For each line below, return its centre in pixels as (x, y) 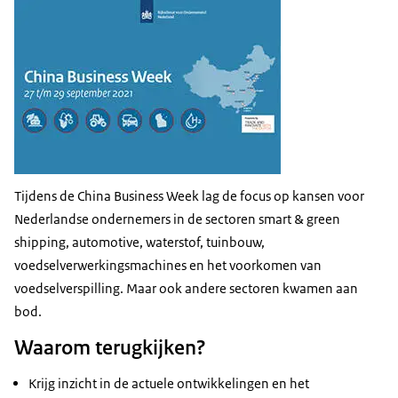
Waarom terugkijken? (110, 348)
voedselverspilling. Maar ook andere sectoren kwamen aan (186, 289)
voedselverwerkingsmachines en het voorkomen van (168, 266)
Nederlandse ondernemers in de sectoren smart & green (177, 219)
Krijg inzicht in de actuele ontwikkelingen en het (169, 384)
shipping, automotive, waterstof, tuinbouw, (139, 243)
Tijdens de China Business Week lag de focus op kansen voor (189, 196)
